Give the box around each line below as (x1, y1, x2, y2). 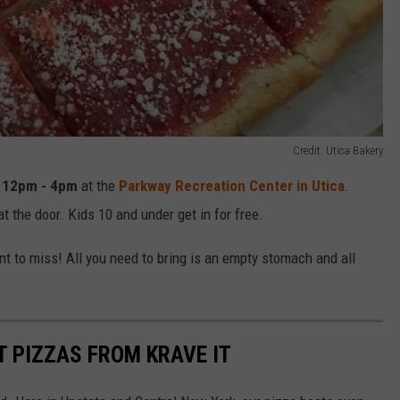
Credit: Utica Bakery (293, 143, 383, 157)
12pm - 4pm (2, 176, 78, 195)
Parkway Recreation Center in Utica (119, 176, 345, 195)
